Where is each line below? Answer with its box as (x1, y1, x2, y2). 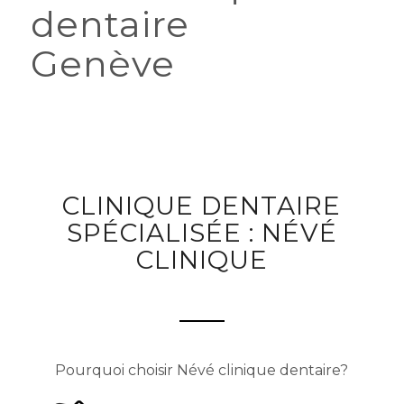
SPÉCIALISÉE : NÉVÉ (66, 256, 337, 288)
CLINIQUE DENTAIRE (62, 229, 342, 261)
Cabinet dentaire (30, 41, 347, 86)
